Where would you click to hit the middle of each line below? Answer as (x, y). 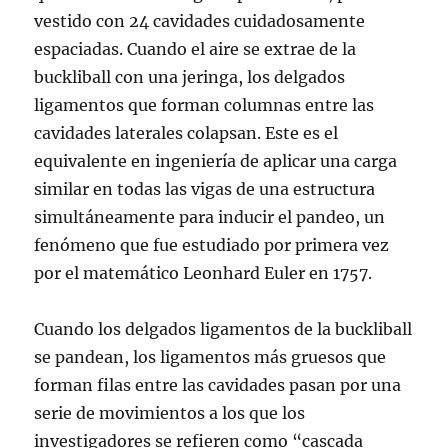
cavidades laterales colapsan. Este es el (186, 133)
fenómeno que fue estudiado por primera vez (212, 245)
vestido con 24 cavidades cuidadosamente (200, 21)
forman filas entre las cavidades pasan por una (218, 385)
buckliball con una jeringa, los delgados (190, 77)
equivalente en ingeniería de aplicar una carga (216, 161)
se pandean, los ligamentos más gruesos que (210, 357)
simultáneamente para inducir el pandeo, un (210, 217)
